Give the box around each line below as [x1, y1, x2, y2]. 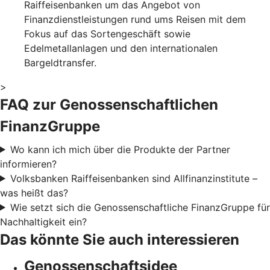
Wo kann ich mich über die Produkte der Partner [10, 143, 230, 155]
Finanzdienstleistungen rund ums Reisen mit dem [24, 13, 246, 25]
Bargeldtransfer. [24, 56, 96, 69]
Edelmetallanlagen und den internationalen [24, 42, 218, 54]
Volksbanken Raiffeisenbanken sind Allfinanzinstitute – [10, 172, 257, 184]
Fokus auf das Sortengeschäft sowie [24, 27, 190, 40]
